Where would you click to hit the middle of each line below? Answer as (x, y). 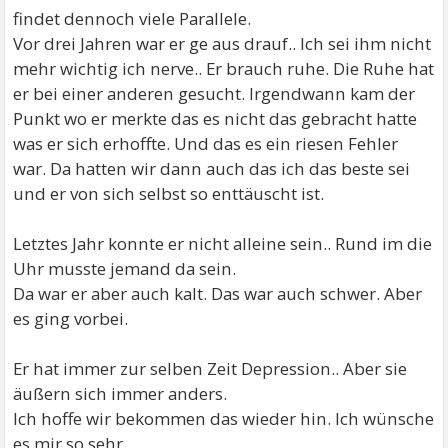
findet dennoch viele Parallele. (132, 18)
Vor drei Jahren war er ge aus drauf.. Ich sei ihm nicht (222, 43)
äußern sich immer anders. (120, 393)
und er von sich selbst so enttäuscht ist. (169, 193)
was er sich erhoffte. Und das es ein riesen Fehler (206, 143)
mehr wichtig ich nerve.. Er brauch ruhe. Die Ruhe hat (224, 68)
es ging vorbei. (71, 318)
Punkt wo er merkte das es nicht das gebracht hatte (215, 118)
